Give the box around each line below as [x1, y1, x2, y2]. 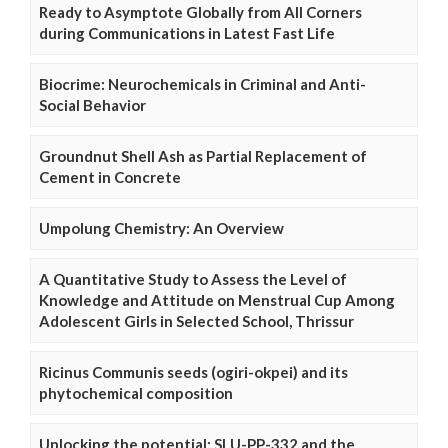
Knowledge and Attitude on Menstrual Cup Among [39, 291, 395, 310]
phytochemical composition [39, 384, 233, 403]
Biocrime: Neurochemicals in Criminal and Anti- [39, 75, 366, 94]
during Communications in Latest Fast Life [39, 24, 335, 43]
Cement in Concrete [39, 168, 181, 187]
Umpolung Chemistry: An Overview [39, 219, 284, 238]
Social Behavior [39, 96, 146, 115]
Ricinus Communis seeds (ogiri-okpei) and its [39, 363, 348, 382]
